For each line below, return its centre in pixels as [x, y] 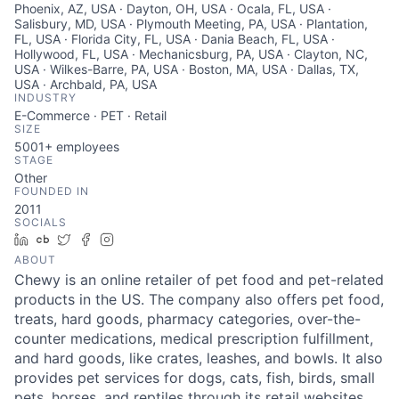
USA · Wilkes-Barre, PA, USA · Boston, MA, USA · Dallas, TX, [187, 69]
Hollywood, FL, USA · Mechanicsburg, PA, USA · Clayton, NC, [191, 54]
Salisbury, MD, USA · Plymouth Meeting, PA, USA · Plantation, [191, 24]
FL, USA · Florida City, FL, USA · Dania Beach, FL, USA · [175, 39]
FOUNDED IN [52, 191]
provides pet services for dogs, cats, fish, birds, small [195, 378]
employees [86, 147]
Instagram [150, 239]
